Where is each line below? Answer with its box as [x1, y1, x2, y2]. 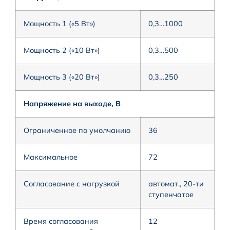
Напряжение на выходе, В [24, 99, 121, 108]
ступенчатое [148, 189, 194, 199]
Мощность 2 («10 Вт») [24, 45, 100, 55]
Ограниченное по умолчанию [24, 125, 130, 135]
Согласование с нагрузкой [24, 179, 120, 188]
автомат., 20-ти [148, 179, 204, 188]
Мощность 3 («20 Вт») [24, 72, 100, 82]
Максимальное [24, 152, 78, 162]
